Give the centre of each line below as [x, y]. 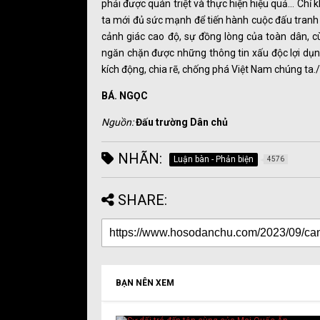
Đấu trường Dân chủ [182, 122]
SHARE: [142, 200]
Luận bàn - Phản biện [214, 159]
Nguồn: [117, 122]
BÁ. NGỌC [125, 95]
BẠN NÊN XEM [145, 282]
